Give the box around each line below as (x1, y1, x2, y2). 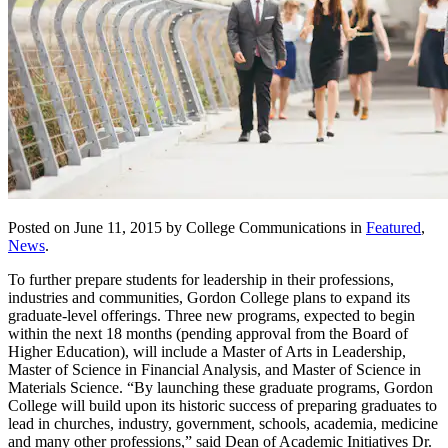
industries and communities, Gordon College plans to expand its (8, 288, 410, 306)
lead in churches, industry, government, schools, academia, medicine (8, 414, 438, 432)
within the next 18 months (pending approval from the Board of (8, 324, 408, 342)
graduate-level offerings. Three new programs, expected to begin (8, 306, 415, 324)
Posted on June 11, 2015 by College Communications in (8, 218, 366, 236)
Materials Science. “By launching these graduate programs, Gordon (8, 378, 433, 396)
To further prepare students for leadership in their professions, (8, 270, 394, 288)
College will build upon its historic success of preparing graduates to (8, 396, 437, 414)
